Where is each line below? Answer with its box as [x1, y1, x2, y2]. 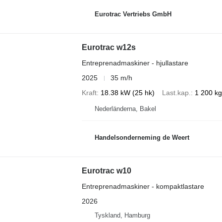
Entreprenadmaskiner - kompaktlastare [81, 182, 204, 190]
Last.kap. [162, 89, 191, 97]
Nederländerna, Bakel [94, 105, 156, 112]
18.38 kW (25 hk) [100, 89, 155, 97]
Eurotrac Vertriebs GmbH [94, 10, 171, 18]
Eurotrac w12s [81, 43, 136, 52]
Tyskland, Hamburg [94, 212, 150, 219]
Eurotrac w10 [81, 166, 131, 175]
